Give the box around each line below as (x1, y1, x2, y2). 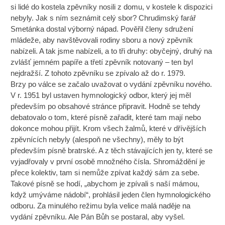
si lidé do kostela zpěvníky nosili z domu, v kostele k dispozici (11, 3, 213, 11)
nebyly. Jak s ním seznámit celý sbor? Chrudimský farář (11, 14, 196, 22)
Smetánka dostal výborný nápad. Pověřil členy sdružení (11, 25, 194, 33)
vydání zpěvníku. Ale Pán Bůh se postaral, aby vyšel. (11, 212, 185, 221)
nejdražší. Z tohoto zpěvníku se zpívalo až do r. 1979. (11, 69, 186, 77)
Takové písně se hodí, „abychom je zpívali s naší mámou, (11, 179, 200, 188)
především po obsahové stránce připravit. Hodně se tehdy (11, 102, 201, 110)
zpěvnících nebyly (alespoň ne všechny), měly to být (11, 135, 184, 144)
